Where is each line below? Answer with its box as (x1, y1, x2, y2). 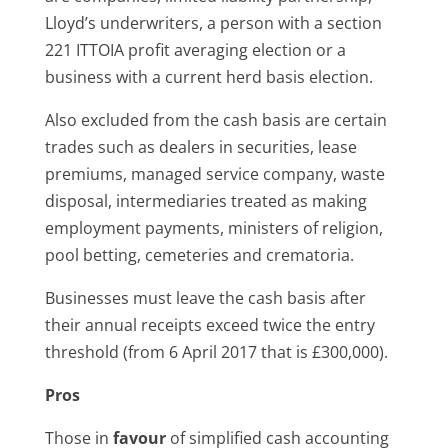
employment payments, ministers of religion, (44, 216, 383, 239)
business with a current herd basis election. (44, 65, 373, 88)
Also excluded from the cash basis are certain (44, 108, 387, 131)
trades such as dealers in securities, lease (44, 135, 357, 158)
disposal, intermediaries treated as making (44, 189, 367, 212)
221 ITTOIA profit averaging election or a (44, 38, 346, 61)
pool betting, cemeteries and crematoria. (44, 243, 354, 266)
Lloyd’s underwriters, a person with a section (44, 11, 382, 34)
